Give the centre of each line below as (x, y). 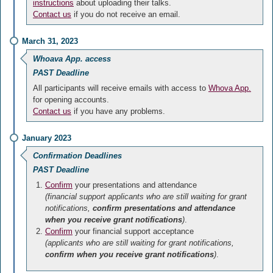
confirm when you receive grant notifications (129, 254)
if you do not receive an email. (126, 14)
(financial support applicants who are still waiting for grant (146, 197)
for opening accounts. (71, 100)
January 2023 (47, 138)
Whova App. (230, 88)
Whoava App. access (72, 59)
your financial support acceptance (133, 231)
